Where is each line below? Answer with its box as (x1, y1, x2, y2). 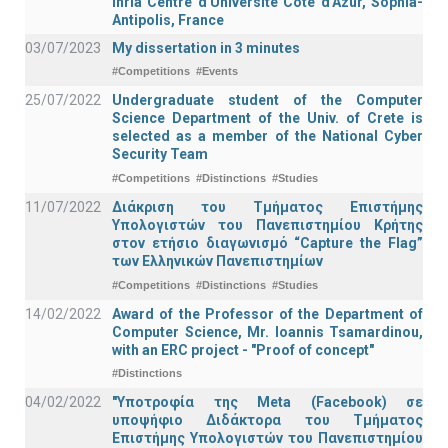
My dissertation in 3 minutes (112, 39, 300, 56)
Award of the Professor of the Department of (112, 305, 423, 322)
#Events (196, 65, 238, 78)
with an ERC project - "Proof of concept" (112, 341, 374, 358)
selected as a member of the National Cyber (112, 128, 423, 145)
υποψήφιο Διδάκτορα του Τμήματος (112, 412, 423, 429)
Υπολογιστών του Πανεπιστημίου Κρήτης (112, 217, 423, 234)
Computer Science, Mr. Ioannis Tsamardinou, (112, 323, 423, 340)
